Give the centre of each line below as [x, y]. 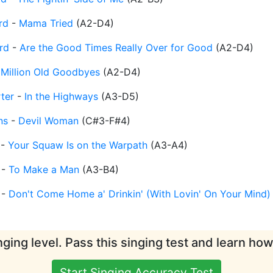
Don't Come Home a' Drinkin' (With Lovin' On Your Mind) [140, 194]
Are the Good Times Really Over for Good [116, 48]
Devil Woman [48, 121]
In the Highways [61, 97]
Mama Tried [46, 23]
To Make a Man [44, 170]
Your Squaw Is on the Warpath [78, 145]
